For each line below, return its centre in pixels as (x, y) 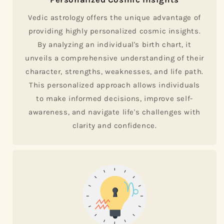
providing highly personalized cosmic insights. (114, 31)
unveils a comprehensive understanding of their (114, 58)
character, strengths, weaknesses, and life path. (114, 71)
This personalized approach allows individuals (114, 85)
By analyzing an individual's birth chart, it (114, 44)
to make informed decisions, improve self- (114, 98)
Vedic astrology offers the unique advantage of (114, 17)
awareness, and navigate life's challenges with (114, 112)
